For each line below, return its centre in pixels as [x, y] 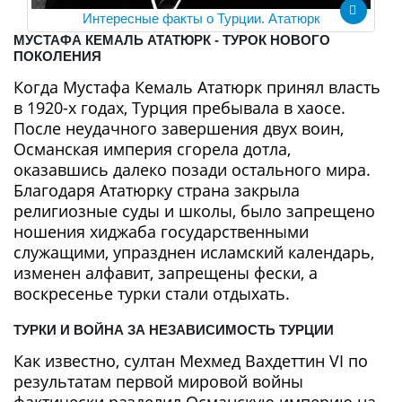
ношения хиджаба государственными [161, 231]
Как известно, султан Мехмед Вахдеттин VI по [191, 360]
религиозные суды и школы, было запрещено [194, 210]
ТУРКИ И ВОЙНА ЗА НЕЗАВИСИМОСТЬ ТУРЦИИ [174, 329]
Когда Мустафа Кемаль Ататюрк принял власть [197, 87]
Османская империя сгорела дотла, [152, 149]
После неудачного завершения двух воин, [179, 128]
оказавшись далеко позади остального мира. [192, 169]
